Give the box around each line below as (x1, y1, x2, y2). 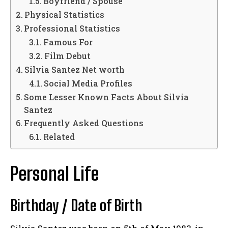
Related (43, 131, 75, 142)
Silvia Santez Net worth (24, 64, 125, 75)
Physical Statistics (24, 9, 105, 20)
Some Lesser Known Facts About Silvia (24, 92, 189, 103)
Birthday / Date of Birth (10, 196, 142, 215)
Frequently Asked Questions (24, 118, 144, 129)
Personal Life (10, 163, 99, 185)
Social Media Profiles (43, 78, 132, 89)
